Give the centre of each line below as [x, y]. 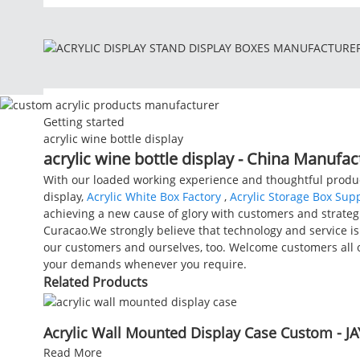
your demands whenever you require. [145, 264]
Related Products [95, 282]
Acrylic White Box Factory [153, 196]
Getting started [84, 121]
